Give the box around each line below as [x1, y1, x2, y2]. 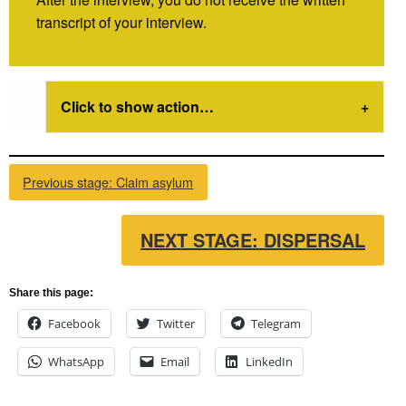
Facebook [48, 315, 101, 333]
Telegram [251, 315, 301, 333]
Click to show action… [61, 95, 214, 117]
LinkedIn [246, 353, 293, 371]
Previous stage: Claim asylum [23, 172, 194, 192]
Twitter [157, 315, 195, 333]
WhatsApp [48, 353, 104, 371]
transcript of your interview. [36, 11, 210, 33]
